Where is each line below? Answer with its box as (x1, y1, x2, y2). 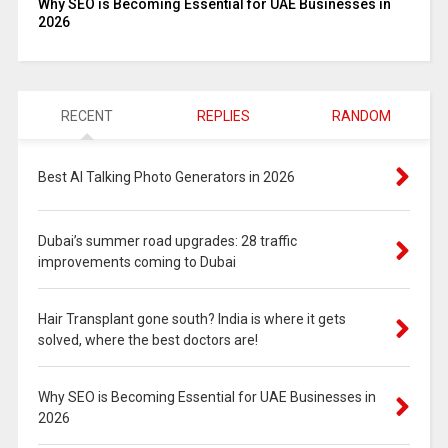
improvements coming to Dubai (37, 253, 236, 270)
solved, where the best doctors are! (37, 331, 258, 348)
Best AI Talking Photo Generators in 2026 (37, 168, 295, 185)
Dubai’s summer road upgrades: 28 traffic (37, 232, 297, 249)
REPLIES (197, 107, 251, 124)
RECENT (60, 107, 113, 124)
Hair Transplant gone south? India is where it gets (37, 310, 346, 327)
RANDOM (331, 107, 391, 124)
